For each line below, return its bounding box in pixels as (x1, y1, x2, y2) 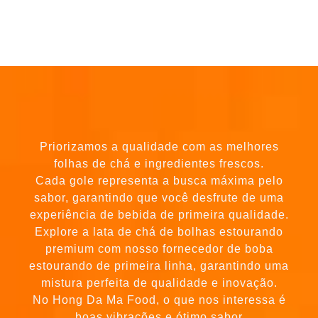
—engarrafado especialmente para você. (43, 300, 275, 312)
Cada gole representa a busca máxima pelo (35, 146, 283, 159)
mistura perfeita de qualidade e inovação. (40, 248, 278, 261)
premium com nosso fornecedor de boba (45, 214, 273, 227)
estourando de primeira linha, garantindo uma (29, 231, 289, 244)
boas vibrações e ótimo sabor (75, 283, 243, 295)
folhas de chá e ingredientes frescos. (54, 129, 264, 142)
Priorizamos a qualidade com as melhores (39, 112, 279, 125)
